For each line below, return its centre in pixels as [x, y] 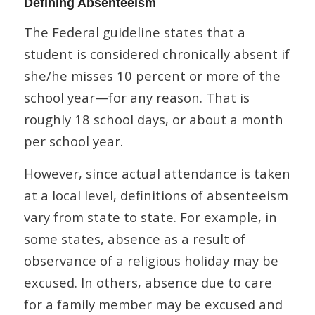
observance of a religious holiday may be [151, 261]
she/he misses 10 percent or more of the [152, 75]
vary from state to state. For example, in [150, 217]
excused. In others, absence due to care [148, 283]
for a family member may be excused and [153, 304]
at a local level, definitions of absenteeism [156, 195]
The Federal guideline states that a [134, 32]
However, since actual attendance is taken [157, 174]
